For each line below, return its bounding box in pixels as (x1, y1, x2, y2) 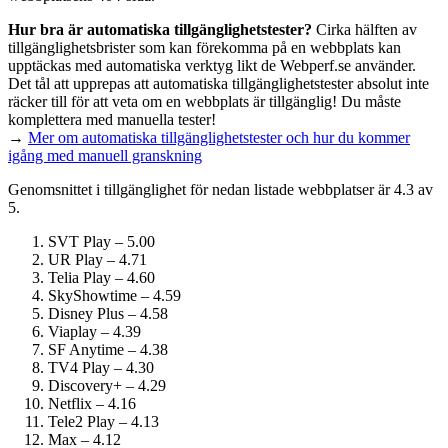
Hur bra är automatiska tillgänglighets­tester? (8, 21, 312, 39)
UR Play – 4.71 (48, 251, 147, 269)
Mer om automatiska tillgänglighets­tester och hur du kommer (28, 129, 410, 147)
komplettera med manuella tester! (8, 111, 216, 129)
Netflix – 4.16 (48, 395, 136, 413)
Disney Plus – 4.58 (48, 305, 168, 323)
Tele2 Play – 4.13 (48, 413, 159, 431)
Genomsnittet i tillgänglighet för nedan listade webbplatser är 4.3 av (8, 181, 433, 199)
